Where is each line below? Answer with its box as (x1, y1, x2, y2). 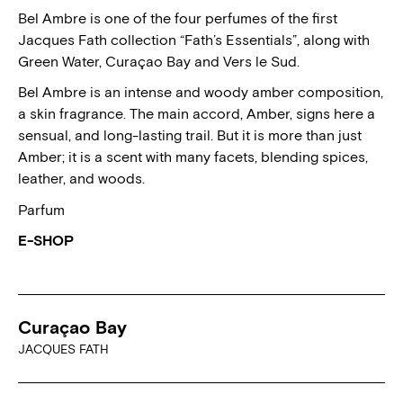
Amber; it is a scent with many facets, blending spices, (18, 148, 368, 166)
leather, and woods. (18, 170, 145, 187)
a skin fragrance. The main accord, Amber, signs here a (18, 105, 375, 122)
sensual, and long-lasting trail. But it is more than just (18, 127, 362, 144)
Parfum (18, 201, 65, 218)
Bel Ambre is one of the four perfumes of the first (18, 9, 337, 26)
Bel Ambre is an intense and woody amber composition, (18, 84, 383, 101)
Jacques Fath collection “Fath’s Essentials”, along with (18, 31, 370, 48)
